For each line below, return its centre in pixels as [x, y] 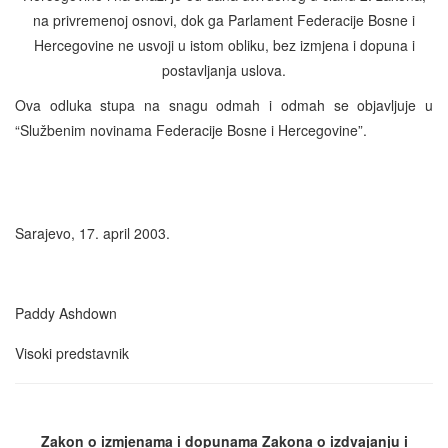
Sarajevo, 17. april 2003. [94, 232]
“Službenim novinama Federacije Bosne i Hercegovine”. [191, 129]
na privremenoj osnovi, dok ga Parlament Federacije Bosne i [224, 19]
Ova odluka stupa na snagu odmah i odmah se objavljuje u [224, 104]
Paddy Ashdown [66, 312]
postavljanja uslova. [224, 69]
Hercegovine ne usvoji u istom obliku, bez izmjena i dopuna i [224, 44]
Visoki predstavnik [72, 352]
